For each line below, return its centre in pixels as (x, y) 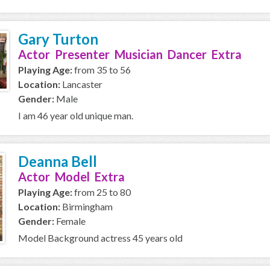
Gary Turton (58, 39)
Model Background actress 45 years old (100, 238)
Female (70, 221)
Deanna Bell (58, 161)
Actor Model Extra (71, 177)
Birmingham (86, 206)
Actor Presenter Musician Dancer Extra (130, 54)
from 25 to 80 (102, 192)
